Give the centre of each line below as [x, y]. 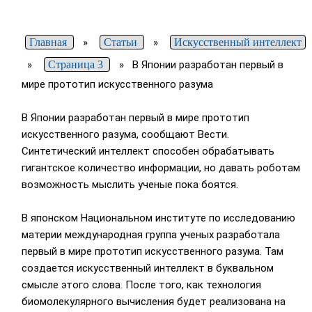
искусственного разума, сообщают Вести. [125, 135]
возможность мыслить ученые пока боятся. [130, 185]
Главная [48, 42]
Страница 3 [75, 65]
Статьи [120, 42]
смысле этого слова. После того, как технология [141, 285]
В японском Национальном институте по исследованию [158, 218]
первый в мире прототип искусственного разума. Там [152, 252]
